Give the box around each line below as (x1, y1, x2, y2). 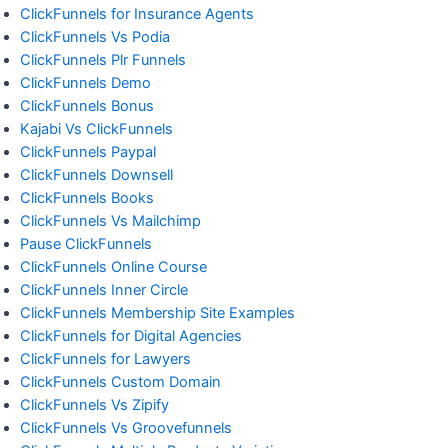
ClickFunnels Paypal (20, 142, 156, 161)
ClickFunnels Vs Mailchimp (20, 211, 201, 230)
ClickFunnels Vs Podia (20, 27, 170, 46)
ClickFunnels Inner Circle (20, 280, 188, 299)
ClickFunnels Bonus (20, 96, 154, 115)
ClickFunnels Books (20, 188, 154, 207)
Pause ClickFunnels (20, 234, 152, 253)
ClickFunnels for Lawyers (20, 349, 191, 368)
